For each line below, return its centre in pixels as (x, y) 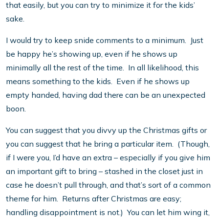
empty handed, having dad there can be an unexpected (106, 95)
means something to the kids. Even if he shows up (98, 81)
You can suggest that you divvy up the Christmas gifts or (106, 130)
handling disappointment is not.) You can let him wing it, (108, 212)
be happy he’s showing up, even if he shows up (92, 54)
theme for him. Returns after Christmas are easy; (94, 199)
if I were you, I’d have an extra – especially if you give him (108, 158)
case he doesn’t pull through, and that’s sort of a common (108, 185)
